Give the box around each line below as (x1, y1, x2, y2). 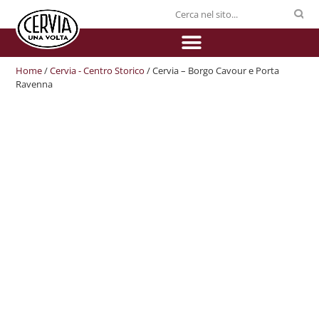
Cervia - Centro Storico (50, 64, 145, 77)
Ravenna (16, 78, 53, 90)
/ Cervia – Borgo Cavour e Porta (145, 64, 280, 77)
